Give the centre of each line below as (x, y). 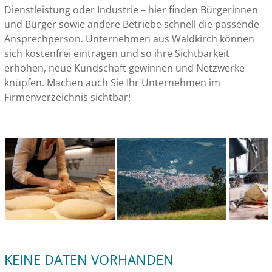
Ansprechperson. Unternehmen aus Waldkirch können (129, 39)
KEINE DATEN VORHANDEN (89, 259)
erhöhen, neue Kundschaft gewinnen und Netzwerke (124, 68)
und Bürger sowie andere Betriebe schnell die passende (132, 24)
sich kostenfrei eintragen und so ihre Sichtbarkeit (117, 53)
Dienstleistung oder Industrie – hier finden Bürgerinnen (131, 10)
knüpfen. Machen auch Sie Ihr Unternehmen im (112, 83)
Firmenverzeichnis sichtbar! (67, 97)
